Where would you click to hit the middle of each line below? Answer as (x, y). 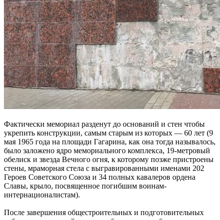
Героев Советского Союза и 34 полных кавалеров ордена (100, 177)
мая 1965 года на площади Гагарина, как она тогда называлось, (110, 141)
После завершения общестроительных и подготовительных (104, 212)
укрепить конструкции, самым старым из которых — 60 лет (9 (109, 133)
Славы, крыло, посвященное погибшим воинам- (85, 186)
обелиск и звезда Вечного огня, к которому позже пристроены (109, 159)
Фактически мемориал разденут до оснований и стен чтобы (104, 124)
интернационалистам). (42, 194)
